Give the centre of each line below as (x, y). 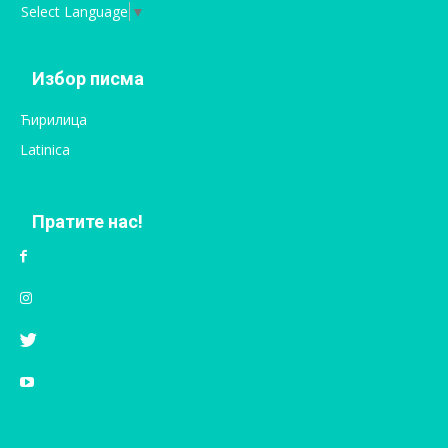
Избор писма (88, 79)
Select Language (74, 12)
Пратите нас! (87, 222)
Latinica (45, 150)
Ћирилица (53, 120)
